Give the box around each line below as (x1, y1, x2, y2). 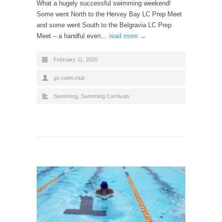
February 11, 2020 (54, 56, 98, 62)
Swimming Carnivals (81, 93, 129, 99)
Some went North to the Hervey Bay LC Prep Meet (37, 10, 182, 18)
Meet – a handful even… (37, 32, 109, 40)
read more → (109, 32, 146, 40)
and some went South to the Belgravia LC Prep (37, 21, 171, 29)
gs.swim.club (54, 74, 85, 81)
